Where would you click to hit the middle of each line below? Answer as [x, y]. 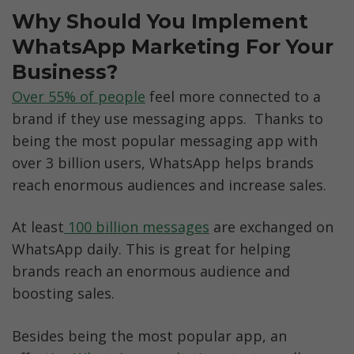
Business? [65, 72]
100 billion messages [137, 227]
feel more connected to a [233, 97]
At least [38, 227]
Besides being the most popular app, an [149, 335]
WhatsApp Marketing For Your [173, 47]
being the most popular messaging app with [165, 141]
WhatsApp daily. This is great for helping [151, 249]
